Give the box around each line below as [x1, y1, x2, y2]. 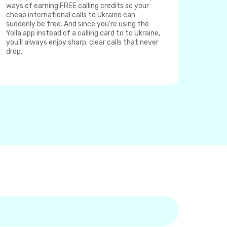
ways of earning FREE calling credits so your [6, 2, 149, 10]
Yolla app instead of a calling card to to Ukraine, [6, 29, 160, 37]
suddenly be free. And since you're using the [6, 20, 149, 28]
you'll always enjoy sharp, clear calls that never [6, 38, 159, 47]
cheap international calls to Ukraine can [6, 11, 135, 19]
